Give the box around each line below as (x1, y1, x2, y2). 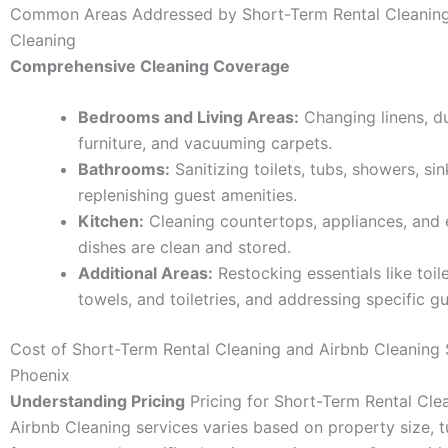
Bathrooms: (78, 159, 170, 180)
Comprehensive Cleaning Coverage (10, 55, 290, 76)
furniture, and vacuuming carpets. (78, 133, 332, 154)
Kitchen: (78, 211, 144, 232)
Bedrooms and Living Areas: (78, 107, 299, 128)
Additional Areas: (78, 263, 213, 284)
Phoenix (10, 365, 70, 386)
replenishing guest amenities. (78, 185, 297, 206)
